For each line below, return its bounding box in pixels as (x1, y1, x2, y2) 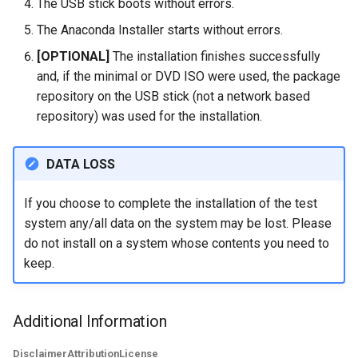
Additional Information (13, 312, 167, 331)
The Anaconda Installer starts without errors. (37, 22, 283, 38)
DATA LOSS (46, 156, 115, 172)
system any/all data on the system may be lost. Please (23, 215, 332, 231)
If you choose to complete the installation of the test (23, 195, 317, 211)
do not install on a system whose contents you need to (23, 235, 329, 251)
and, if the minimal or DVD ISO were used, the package (37, 69, 340, 84)
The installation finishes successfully (109, 49, 320, 64)
